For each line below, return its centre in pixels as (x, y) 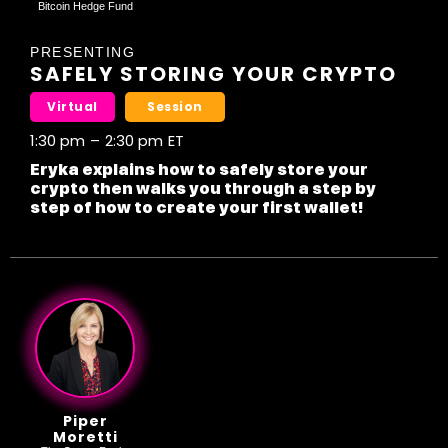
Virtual (72, 107)
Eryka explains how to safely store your (199, 170)
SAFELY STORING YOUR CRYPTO (213, 74)
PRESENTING (82, 52)
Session (175, 107)
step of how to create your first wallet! (197, 208)
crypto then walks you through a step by (203, 189)
